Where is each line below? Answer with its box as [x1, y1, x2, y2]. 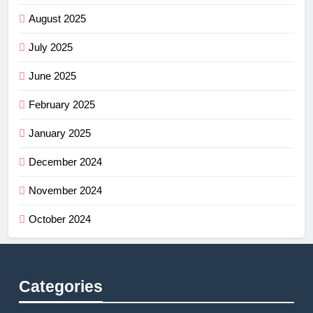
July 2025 [29, 41, 73, 54]
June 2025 [29, 70, 76, 82]
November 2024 [29, 184, 102, 197]
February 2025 [29, 99, 95, 111]
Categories [19, 277, 103, 296]
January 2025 [29, 127, 91, 140]
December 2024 [29, 156, 102, 168]
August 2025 [29, 13, 86, 25]
